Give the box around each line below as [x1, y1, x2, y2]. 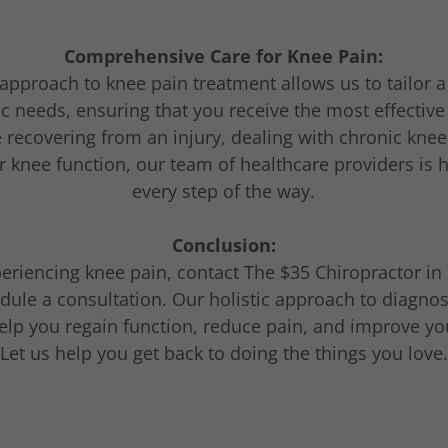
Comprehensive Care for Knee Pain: [64, 44, 384, 68]
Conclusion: [171, 233, 276, 257]
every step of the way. [132, 179, 316, 203]
